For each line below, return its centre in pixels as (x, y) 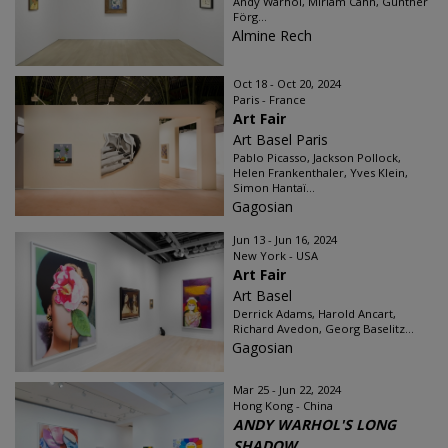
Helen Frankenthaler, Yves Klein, (320, 172)
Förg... (250, 16)
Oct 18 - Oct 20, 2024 (287, 83)
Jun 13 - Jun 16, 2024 (285, 239)
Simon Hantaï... (274, 187)
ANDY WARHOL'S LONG (314, 424)
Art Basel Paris (280, 139)
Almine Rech (272, 35)
